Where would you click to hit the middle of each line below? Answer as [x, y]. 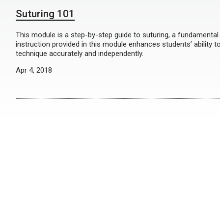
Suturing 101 [45, 14]
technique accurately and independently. [80, 54]
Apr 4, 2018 [34, 70]
